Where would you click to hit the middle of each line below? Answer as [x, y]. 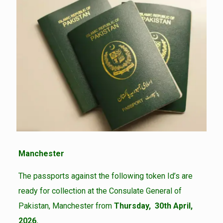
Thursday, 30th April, [153, 206]
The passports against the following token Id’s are [105, 176]
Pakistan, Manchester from [66, 206]
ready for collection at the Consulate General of [100, 191]
